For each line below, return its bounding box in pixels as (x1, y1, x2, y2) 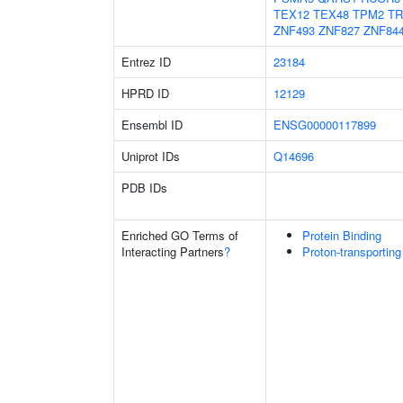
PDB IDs (121, 179, 167, 196)
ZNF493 (273, 22, 315, 39)
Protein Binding (302, 227, 381, 244)
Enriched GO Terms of (121, 227, 238, 244)
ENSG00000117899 (273, 116, 376, 133)
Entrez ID (121, 53, 171, 70)
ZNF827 (318, 22, 360, 39)
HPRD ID (121, 85, 169, 102)
